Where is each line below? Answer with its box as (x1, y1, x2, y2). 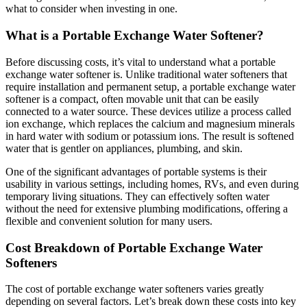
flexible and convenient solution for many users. (5, 214, 212, 227)
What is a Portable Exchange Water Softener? (5, 28, 264, 43)
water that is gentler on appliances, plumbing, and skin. (5, 142, 243, 154)
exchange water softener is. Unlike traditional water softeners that (5, 68, 287, 80)
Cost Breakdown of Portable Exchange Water (5, 240, 262, 255)
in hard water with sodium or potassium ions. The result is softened (5, 130, 294, 142)
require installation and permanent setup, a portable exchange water (5, 80, 295, 93)
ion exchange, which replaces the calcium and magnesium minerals (5, 117, 295, 130)
